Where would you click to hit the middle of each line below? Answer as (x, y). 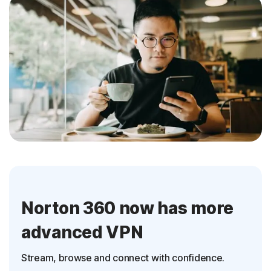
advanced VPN (82, 233)
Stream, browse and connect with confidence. (123, 258)
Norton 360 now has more (128, 208)
